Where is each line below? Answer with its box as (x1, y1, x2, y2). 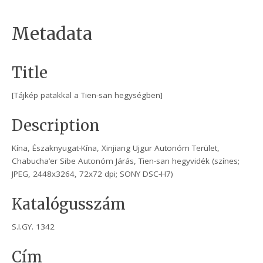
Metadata (12, 23, 93, 45)
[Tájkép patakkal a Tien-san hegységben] (12, 90, 163, 101)
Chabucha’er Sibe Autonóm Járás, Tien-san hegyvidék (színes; (12, 156, 240, 167)
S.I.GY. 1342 (12, 221, 55, 232)
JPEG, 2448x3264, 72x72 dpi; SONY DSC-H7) (12, 168, 174, 180)
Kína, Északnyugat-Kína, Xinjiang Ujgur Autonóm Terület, (12, 143, 220, 154)
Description (12, 116, 100, 136)
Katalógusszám (12, 195, 126, 214)
